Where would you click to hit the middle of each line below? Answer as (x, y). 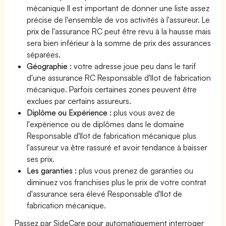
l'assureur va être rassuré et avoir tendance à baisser (117, 147)
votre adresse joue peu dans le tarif (135, 66)
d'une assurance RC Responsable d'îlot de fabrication (119, 77)
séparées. (44, 54)
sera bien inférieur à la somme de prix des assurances (119, 43)
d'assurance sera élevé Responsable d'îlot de (105, 193)
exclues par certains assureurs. (79, 101)
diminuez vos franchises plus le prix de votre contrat (117, 182)
